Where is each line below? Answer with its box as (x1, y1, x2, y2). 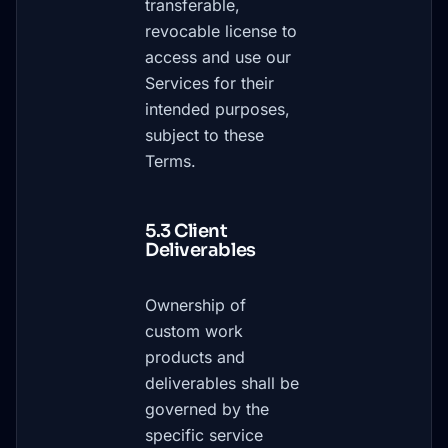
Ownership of (145, 295, 246, 315)
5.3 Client (145, 220, 228, 242)
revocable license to (145, 21, 297, 41)
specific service (145, 425, 263, 445)
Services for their (145, 73, 274, 93)
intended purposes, (145, 99, 290, 119)
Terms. (145, 151, 196, 171)
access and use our (145, 47, 291, 67)
